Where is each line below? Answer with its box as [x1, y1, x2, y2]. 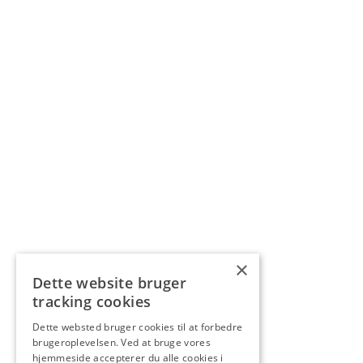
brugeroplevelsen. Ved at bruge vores [32, 335, 211, 349]
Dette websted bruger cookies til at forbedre [32, 320, 243, 334]
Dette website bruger [32, 273, 186, 293]
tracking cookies [32, 292, 152, 311]
